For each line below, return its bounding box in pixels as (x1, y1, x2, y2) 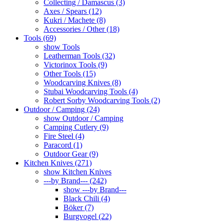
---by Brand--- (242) (44, 176, 107, 185)
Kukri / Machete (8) (44, 15, 106, 24)
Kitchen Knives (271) (24, 158, 92, 167)
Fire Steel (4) (44, 131, 84, 140)
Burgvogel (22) (63, 212, 111, 221)
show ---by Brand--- (63, 185, 126, 194)
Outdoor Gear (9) (44, 149, 98, 158)
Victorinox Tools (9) (44, 60, 107, 69)
